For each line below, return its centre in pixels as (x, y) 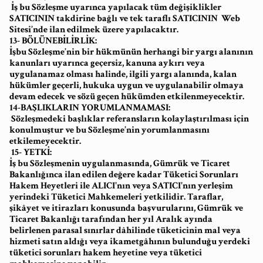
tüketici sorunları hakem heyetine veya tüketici (106, 253)
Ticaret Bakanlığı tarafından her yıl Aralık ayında (111, 219)
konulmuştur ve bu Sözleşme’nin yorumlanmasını (109, 130)
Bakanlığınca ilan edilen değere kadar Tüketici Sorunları (124, 175)
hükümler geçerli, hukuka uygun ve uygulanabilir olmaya (127, 85)
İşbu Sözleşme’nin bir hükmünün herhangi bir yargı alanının (131, 52)
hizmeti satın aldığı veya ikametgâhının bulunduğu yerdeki (130, 242)
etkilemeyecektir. (45, 141)
